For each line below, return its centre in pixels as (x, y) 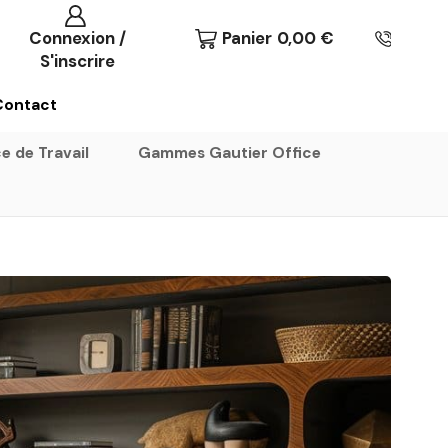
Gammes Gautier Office (230, 152)
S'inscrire (78, 60)
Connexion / (78, 37)
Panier (247, 38)
